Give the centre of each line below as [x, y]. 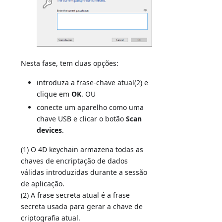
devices [50, 130]
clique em [54, 94]
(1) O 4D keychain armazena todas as [82, 150]
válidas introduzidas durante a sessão [84, 172]
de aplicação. [43, 184]
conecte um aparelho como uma [90, 108]
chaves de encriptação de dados [75, 161]
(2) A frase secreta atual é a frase [76, 195]
